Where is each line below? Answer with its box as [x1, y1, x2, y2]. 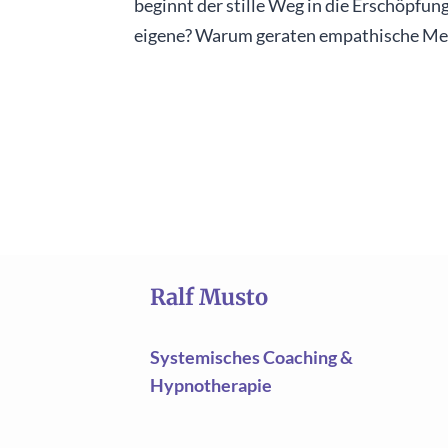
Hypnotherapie [149, 373, 272, 396]
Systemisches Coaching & [149, 345, 353, 368]
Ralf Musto [149, 282, 268, 311]
